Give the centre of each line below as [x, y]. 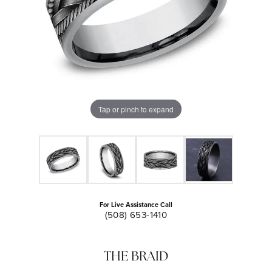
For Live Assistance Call [136, 205]
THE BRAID [136, 257]
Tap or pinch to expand [136, 109]
